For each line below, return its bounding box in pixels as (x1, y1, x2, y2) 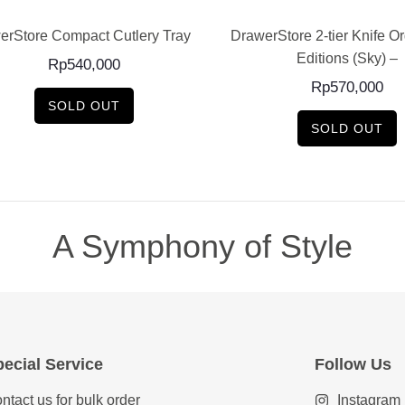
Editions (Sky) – (297, 51, 398, 67)
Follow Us (315, 355, 392, 374)
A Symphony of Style (52, 228, 353, 266)
